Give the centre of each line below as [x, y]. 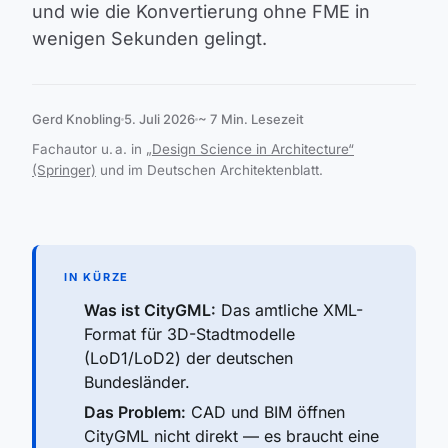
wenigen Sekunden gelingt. [149, 38]
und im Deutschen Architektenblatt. [209, 170]
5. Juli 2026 [159, 119]
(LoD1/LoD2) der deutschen [188, 358]
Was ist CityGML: [150, 310]
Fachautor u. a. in [89, 149]
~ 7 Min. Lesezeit [251, 119]
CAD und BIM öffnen [265, 412]
